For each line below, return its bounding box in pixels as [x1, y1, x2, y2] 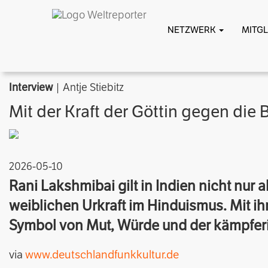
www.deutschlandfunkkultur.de [25, 248, 179, 261]
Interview [9, 81, 53, 94]
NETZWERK [167, 25, 218, 35]
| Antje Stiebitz [53, 81, 124, 94]
